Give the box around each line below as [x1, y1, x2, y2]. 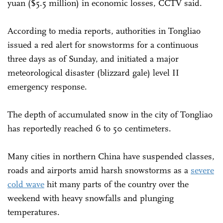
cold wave [7, 178, 44, 190]
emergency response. [7, 81, 87, 92]
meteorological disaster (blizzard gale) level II [7, 67, 179, 78]
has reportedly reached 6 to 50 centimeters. [7, 122, 171, 134]
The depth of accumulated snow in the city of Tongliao [7, 109, 213, 120]
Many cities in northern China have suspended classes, [7, 150, 215, 162]
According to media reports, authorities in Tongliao [7, 25, 201, 36]
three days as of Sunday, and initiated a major [7, 53, 179, 64]
